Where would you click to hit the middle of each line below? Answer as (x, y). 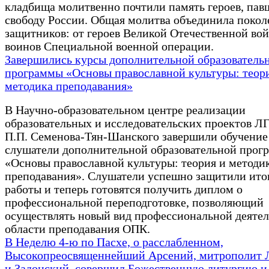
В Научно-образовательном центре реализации (125, 110)
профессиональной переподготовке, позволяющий (134, 203)
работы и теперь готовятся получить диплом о (124, 190)
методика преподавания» (69, 86)
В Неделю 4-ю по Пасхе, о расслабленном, (114, 243)
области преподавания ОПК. (77, 229)
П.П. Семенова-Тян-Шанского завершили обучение (136, 137)
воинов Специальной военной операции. (109, 47)
